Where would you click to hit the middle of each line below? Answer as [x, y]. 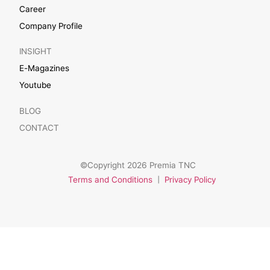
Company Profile [51, 26]
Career [33, 9]
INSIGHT [36, 52]
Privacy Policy [190, 180]
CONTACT [39, 127]
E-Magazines [45, 68]
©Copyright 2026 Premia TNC [142, 165]
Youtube [36, 85]
